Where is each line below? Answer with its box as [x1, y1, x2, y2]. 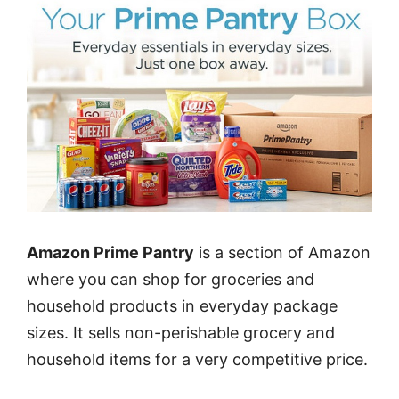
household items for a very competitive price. [27, 349, 368, 369]
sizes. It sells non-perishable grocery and [27, 322, 335, 342]
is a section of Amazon [194, 242, 370, 262]
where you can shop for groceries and [27, 269, 314, 289]
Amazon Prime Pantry [27, 242, 194, 262]
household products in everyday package [27, 296, 338, 315]
